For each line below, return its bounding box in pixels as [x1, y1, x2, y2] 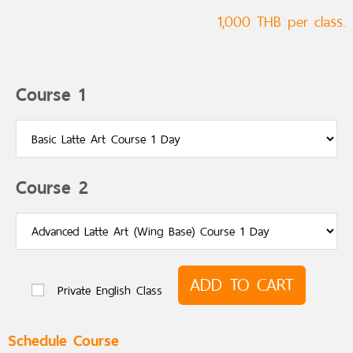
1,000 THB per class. [217, 9, 345, 35]
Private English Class [58, 279, 162, 301]
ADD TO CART [190, 269, 294, 300]
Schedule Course [8, 325, 119, 351]
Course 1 [16, 76, 85, 109]
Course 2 [16, 169, 87, 201]
